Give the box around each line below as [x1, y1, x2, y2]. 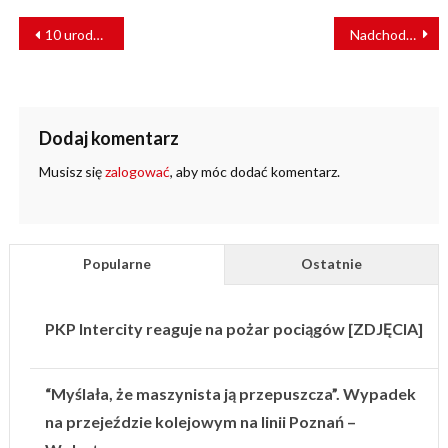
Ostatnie [301, 255, 363, 273]
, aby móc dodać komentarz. [169, 163, 340, 181]
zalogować [104, 163, 170, 181]
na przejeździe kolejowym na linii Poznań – [44, 412, 356, 432]
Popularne [82, 255, 151, 273]
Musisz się [38, 163, 105, 181]
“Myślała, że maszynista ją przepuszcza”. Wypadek [44, 384, 416, 404]
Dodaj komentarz [38, 127, 179, 150]
